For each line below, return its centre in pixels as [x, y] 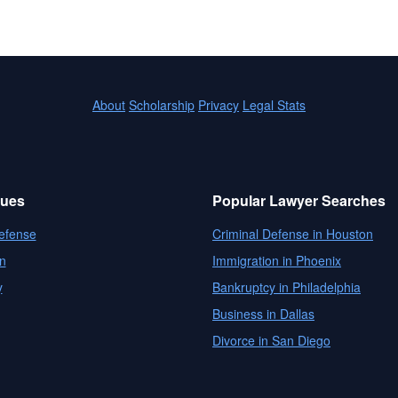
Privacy [219, 105]
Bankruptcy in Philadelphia [287, 287]
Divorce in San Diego [271, 340]
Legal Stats [274, 105]
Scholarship [162, 105]
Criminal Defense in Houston [293, 234]
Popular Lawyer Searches [299, 200]
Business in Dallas [263, 314]
